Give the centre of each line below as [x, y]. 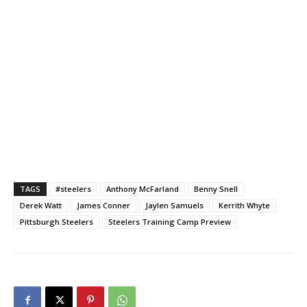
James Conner [103, 205]
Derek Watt [41, 205]
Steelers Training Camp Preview [170, 222]
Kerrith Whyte [244, 205]
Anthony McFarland [143, 189]
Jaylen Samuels [174, 205]
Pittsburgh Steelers [57, 222]
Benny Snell [216, 189]
